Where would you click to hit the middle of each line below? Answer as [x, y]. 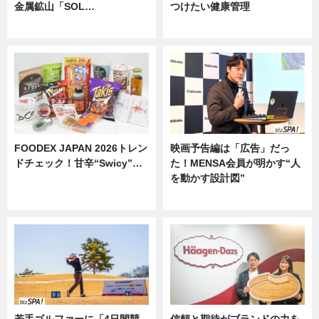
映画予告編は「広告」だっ [230, 148]
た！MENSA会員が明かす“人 [235, 163]
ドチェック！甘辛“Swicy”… [78, 163]
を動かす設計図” [208, 178]
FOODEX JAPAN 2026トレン [81, 148]
